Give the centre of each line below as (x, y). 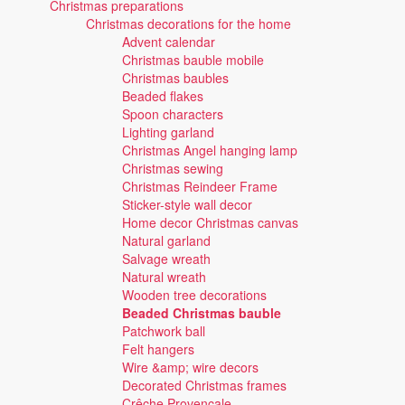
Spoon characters (173, 114)
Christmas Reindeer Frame (200, 186)
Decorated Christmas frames (204, 385)
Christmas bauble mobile (193, 60)
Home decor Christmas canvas (210, 222)
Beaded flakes (163, 96)
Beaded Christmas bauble (202, 313)
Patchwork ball (164, 331)
